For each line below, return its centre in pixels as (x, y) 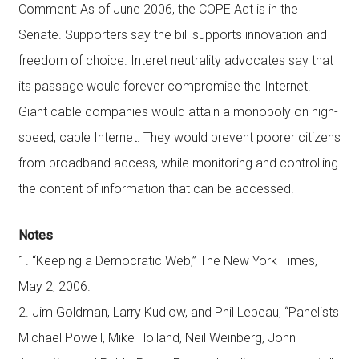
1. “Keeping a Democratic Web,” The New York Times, (167, 261)
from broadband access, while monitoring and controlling (178, 163)
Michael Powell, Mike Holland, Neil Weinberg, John (157, 338)
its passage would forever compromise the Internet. (164, 86)
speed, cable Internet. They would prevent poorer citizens (179, 137)
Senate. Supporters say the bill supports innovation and (172, 35)
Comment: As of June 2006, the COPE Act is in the (158, 9)
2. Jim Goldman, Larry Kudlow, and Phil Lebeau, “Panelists (178, 312)
